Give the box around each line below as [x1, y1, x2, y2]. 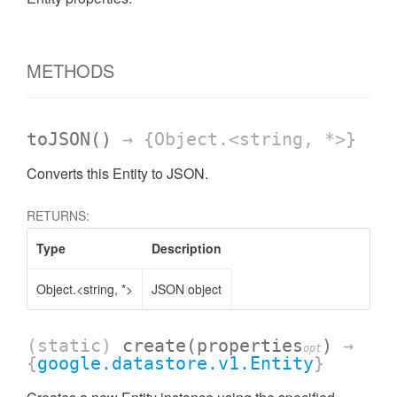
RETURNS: [27, 206, 90, 224]
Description [152, 239, 222, 257]
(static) [27, 335, 122, 356]
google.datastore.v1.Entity [37, 353, 314, 374]
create [122, 335, 186, 356]
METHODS [27, 58, 114, 83]
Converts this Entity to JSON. [27, 163, 208, 183]
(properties [186, 335, 303, 356]
